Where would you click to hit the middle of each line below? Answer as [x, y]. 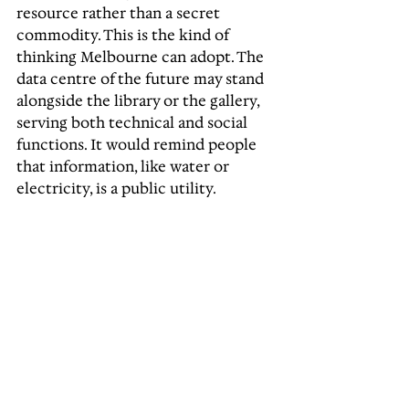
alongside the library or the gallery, [140, 101]
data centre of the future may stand [142, 79]
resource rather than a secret [120, 13]
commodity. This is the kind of [124, 35]
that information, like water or [125, 167]
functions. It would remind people [138, 145]
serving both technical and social [134, 123]
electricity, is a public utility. [116, 189]
